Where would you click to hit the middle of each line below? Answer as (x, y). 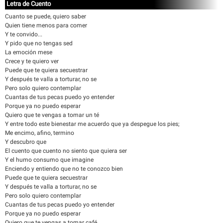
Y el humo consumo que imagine (49, 160)
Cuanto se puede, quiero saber (46, 16)
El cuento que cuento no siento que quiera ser (66, 151)
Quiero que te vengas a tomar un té (52, 115)
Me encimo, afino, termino (40, 133)
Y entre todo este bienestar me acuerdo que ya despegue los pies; (92, 124)
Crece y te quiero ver (32, 61)
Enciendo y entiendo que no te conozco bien (64, 169)
